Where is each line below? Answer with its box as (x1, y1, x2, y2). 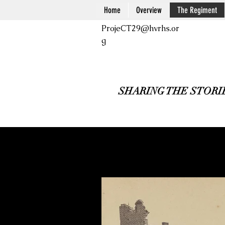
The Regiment (177, 5, 217, 15)
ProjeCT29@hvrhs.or (101, 23, 179, 34)
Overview (136, 5, 162, 15)
